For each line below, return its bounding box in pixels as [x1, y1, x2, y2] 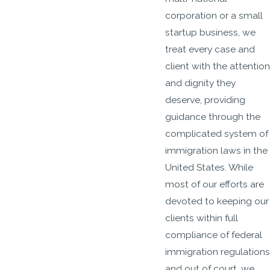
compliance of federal [165, 228, 262, 240]
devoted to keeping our [165, 195, 269, 207]
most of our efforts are [165, 178, 264, 190]
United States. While [165, 161, 253, 173]
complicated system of [165, 127, 268, 139]
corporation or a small [165, 9, 263, 21]
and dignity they [165, 77, 236, 89]
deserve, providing [165, 93, 245, 105]
